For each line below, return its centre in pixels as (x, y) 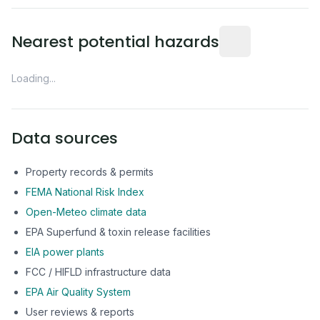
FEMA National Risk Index (85, 192)
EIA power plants (65, 252)
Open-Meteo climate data (86, 212)
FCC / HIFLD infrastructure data (98, 272)
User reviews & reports (80, 312)
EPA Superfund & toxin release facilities (118, 232)
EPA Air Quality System (78, 292)
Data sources (65, 138)
